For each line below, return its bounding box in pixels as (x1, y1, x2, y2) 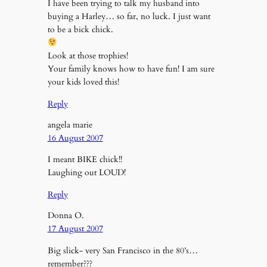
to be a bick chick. (47, 24, 113, 36)
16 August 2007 (47, 132, 103, 144)
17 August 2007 (47, 223, 103, 235)
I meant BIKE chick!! (47, 154, 122, 166)
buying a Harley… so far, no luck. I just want (47, 11, 210, 23)
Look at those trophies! (47, 50, 128, 62)
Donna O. (47, 210, 84, 222)
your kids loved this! (47, 76, 119, 88)
